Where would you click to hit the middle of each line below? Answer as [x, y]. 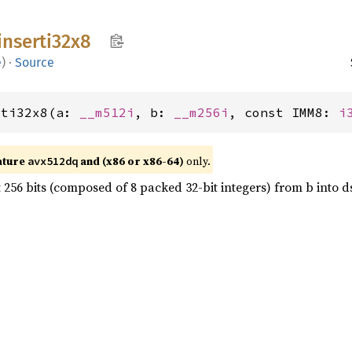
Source [35, 62]
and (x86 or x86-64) [131, 161]
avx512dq [53, 161]
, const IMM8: [284, 112]
